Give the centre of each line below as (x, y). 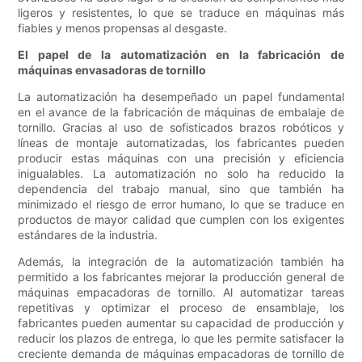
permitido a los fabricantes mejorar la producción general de (181, 277)
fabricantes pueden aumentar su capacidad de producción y (181, 323)
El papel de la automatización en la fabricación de (181, 55)
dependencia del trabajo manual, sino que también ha (181, 189)
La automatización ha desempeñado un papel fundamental (181, 97)
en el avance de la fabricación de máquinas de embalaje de (181, 112)
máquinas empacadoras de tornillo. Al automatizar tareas (181, 293)
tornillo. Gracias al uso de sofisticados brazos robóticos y (181, 128)
